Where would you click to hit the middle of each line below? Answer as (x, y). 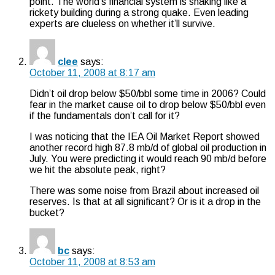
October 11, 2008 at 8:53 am (92, 261)
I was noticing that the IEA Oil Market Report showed (145, 136)
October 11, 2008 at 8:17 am (92, 72)
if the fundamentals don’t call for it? (105, 115)
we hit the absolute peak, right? (98, 169)
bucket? (47, 212)
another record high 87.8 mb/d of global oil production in (148, 147)
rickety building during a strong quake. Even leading (139, 12)
